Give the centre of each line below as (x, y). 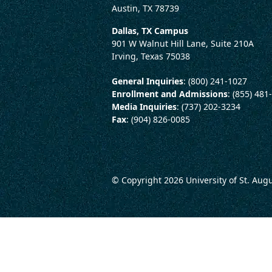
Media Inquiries (144, 106)
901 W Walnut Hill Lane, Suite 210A (183, 43)
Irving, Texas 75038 (151, 56)
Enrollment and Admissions (170, 93)
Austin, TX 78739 (145, 8)
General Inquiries (148, 81)
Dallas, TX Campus (150, 30)
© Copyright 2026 (149, 180)
